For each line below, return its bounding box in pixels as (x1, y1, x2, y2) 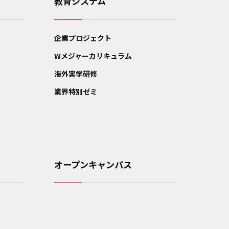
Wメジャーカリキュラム (54, 51, 132, 61)
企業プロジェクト (54, 33, 112, 43)
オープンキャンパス (54, 157, 132, 171)
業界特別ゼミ (54, 86, 98, 97)
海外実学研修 (54, 68, 98, 79)
